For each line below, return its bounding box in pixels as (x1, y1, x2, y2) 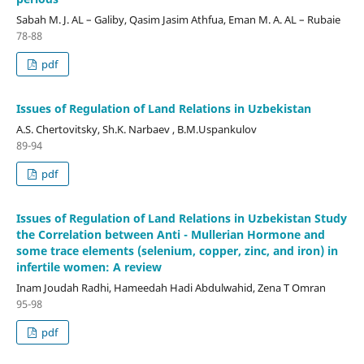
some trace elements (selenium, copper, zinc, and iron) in (15, 243, 338, 259)
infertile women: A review (15, 259, 162, 275)
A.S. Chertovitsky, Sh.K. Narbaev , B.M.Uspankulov (15, 122, 257, 137)
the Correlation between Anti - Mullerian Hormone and (15, 227, 325, 243)
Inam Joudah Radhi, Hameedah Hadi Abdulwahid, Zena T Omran (15, 280, 326, 296)
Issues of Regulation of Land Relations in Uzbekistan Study (15, 210, 347, 227)
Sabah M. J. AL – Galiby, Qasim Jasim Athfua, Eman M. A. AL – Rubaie (15, 12, 340, 28)
